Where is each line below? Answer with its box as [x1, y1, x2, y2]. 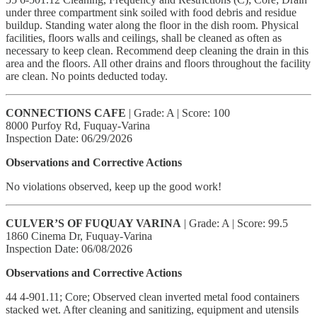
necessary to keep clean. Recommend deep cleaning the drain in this [6, 44, 309, 57]
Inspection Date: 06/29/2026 [6, 132, 132, 144]
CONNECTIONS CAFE [6, 106, 126, 119]
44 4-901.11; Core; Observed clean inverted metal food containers [6, 290, 299, 303]
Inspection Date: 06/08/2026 [6, 242, 132, 255]
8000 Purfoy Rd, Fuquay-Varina [6, 119, 150, 132]
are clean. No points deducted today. [6, 69, 168, 82]
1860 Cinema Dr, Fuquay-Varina [6, 229, 152, 242]
